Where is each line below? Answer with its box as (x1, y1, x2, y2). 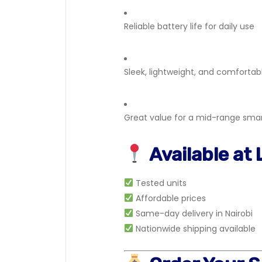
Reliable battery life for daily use (124, 20, 254, 32)
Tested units (133, 177, 187, 189)
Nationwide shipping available (133, 223, 256, 235)
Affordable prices (133, 192, 206, 204)
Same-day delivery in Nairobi (133, 208, 253, 219)
